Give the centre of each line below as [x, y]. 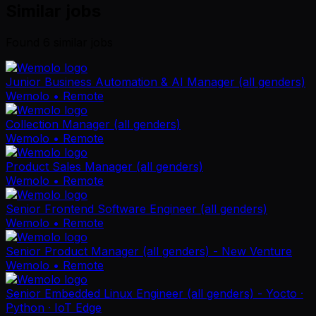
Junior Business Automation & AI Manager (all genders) [156, 81]
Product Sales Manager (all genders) [104, 166]
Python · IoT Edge [54, 307]
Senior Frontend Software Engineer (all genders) [136, 208]
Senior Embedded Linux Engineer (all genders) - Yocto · [154, 293]
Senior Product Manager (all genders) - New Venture [149, 251]
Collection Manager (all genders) [93, 124]
